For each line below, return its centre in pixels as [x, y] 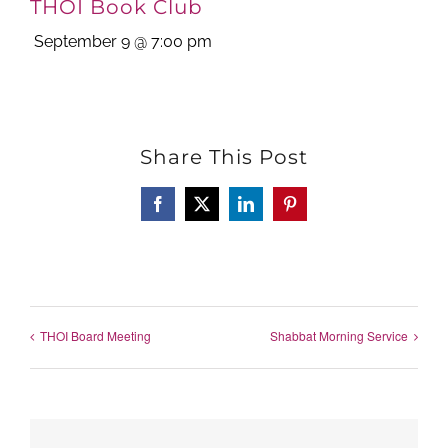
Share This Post [224, 156]
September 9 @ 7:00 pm [123, 41]
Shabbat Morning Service [339, 336]
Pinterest [315, 210]
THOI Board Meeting [95, 336]
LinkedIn [273, 210]
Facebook [187, 210]
